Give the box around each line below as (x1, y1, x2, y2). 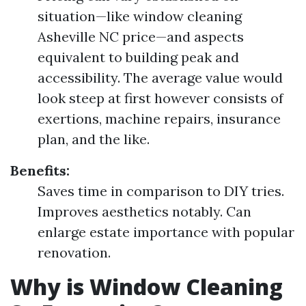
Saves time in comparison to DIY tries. (38, 182, 284, 199)
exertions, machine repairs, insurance (38, 110, 281, 127)
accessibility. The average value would (38, 69, 283, 86)
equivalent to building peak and (38, 48, 239, 66)
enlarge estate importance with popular (38, 223, 294, 240)
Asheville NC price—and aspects (38, 28, 244, 45)
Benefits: (10, 162, 70, 179)
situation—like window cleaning (38, 8, 242, 25)
